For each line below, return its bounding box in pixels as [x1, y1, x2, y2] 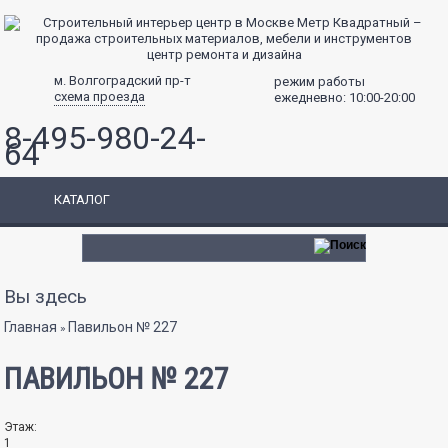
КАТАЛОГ [54, 192, 111, 207]
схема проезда [54, 89, 146, 104]
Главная [4, 319, 58, 335]
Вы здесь [4, 285, 88, 308]
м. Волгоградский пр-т [54, 73, 192, 88]
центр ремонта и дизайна [146, 47, 302, 62]
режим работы [274, 74, 365, 89]
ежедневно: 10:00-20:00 [274, 90, 415, 105]
